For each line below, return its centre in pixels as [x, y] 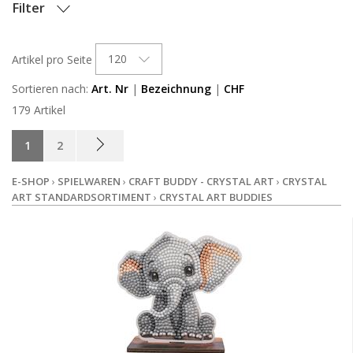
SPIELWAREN [89, 182]
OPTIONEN [53, 36]
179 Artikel [39, 110]
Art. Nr [110, 89]
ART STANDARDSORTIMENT [82, 197]
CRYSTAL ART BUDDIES [216, 197]
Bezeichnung [176, 89]
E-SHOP [31, 182]
